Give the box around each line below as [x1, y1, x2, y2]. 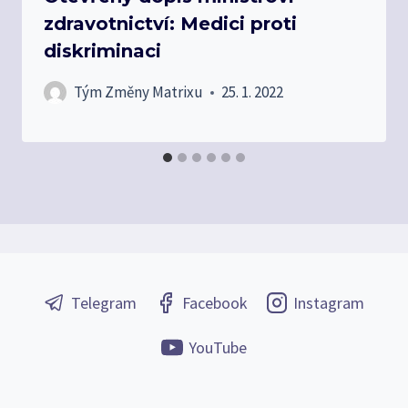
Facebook [182, 291, 249, 313]
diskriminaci [44, 40, 161, 63]
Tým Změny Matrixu [74, 82, 203, 103]
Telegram [71, 291, 138, 313]
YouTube [189, 336, 248, 358]
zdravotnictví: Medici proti [44, 13, 297, 36]
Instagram [293, 291, 365, 313]
